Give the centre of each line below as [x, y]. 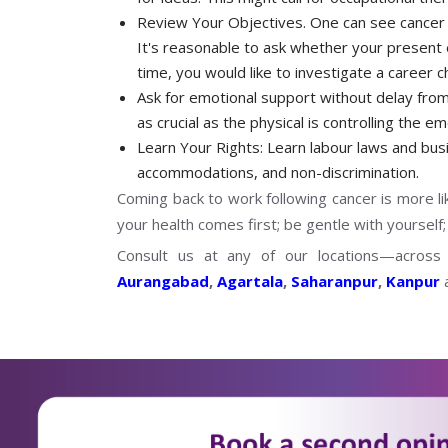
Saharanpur [334, 280]
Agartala [250, 280]
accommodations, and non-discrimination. [278, 171]
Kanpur [413, 280]
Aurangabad [163, 280]
